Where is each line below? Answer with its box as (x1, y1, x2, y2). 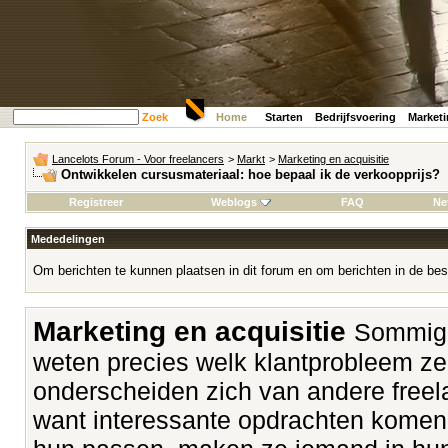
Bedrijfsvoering (315, 111, 396, 123)
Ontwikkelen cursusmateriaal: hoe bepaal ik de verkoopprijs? (61, 167, 440, 182)
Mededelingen (31, 233, 105, 245)
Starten (265, 111, 303, 123)
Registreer (69, 196, 123, 208)
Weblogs (210, 196, 257, 208)
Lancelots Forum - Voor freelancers (52, 153, 224, 165)
